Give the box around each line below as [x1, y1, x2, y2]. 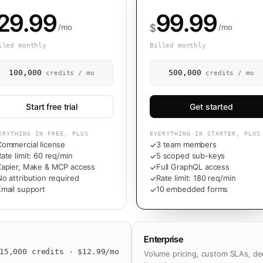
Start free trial [26, 102, 77, 112]
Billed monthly [150, 42, 206, 49]
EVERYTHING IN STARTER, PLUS [150, 130, 261, 137]
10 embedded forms [156, 184, 228, 194]
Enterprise [144, 234, 183, 245]
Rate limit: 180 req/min [156, 173, 236, 183]
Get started [190, 102, 233, 112]
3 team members [156, 140, 217, 149]
